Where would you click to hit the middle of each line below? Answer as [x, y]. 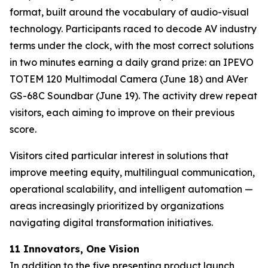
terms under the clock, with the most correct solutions [132, 45]
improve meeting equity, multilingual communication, [132, 172]
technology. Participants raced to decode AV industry [133, 28]
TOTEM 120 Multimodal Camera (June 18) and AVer [129, 79]
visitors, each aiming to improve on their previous [122, 112]
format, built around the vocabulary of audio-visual [129, 12]
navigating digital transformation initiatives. [111, 222]
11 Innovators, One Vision [74, 249]
